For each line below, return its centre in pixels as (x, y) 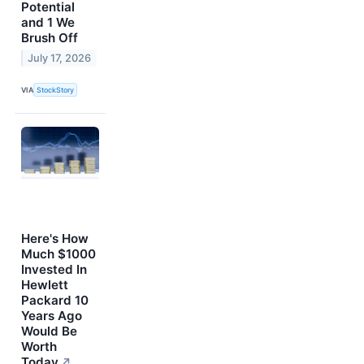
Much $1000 (58, 253)
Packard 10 (55, 300)
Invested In (54, 269)
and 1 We (48, 23)
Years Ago (52, 315)
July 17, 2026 (60, 58)
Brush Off (50, 38)
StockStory (56, 89)
